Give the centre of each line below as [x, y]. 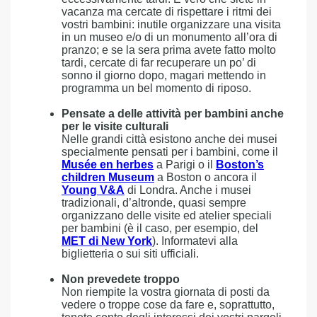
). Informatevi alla [195, 241]
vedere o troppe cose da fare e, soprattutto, [168, 305]
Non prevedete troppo [121, 279]
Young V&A [93, 190]
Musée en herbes [108, 165]
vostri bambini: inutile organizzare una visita [171, 24]
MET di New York [107, 241]
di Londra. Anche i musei [188, 190]
